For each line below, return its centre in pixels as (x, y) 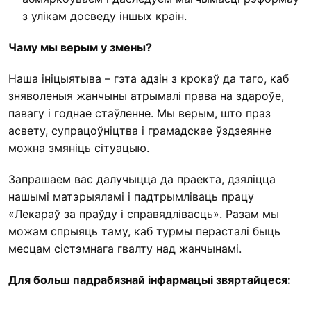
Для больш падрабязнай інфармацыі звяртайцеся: (150, 280)
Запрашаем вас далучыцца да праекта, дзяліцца (142, 179)
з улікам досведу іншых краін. (104, 16)
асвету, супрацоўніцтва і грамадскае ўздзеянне (140, 131)
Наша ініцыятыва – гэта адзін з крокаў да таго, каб (149, 79)
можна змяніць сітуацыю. (79, 148)
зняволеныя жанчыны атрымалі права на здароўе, (146, 96)
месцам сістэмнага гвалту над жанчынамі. (125, 249)
